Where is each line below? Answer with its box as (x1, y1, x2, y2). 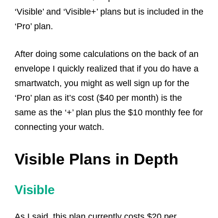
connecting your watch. (15, 122, 104, 132)
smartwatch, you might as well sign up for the (15, 78, 189, 88)
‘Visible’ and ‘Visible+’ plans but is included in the (15, 6, 203, 17)
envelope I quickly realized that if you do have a (15, 63, 199, 73)
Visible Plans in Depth (15, 150, 179, 168)
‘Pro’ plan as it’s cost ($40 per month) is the (15, 92, 182, 103)
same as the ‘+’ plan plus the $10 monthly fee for (15, 107, 203, 117)
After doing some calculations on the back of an (15, 49, 199, 59)
